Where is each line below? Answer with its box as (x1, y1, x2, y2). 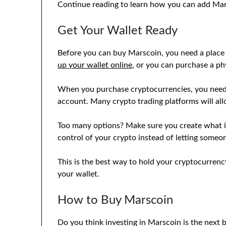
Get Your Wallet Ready (58, 24, 178, 37)
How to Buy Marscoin (58, 194, 174, 206)
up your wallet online (58, 61, 133, 69)
